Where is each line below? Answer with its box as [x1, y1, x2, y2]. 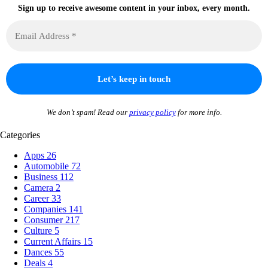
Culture [24, 225, 54, 236]
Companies [24, 203, 69, 214]
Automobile [24, 160, 71, 171]
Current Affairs [24, 236, 83, 246]
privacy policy [129, 107, 176, 117]
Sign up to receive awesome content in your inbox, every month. [18, 3, 250, 13]
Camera [24, 182, 56, 193]
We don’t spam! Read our [46, 107, 129, 117]
